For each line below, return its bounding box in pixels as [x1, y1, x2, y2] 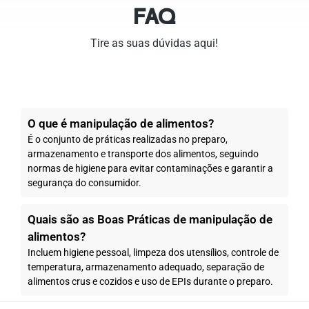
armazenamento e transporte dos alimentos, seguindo [28, 148, 259, 159]
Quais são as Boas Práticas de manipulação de [28, 212, 273, 226]
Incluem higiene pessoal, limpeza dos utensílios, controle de [28, 246, 279, 258]
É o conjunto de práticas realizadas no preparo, [28, 133, 228, 145]
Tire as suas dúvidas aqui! [90, 36, 219, 50]
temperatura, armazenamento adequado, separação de [28, 261, 265, 272]
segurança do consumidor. [28, 177, 142, 188]
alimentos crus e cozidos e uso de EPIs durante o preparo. [28, 275, 274, 287]
